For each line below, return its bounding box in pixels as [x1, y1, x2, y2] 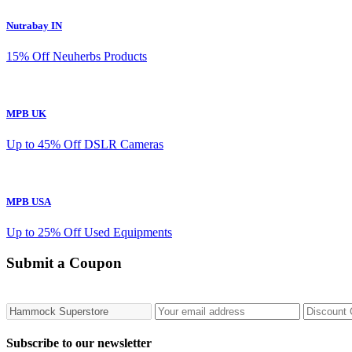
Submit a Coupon [6, 255, 122, 272]
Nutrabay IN [6, 19, 62, 31]
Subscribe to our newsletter [6, 336, 152, 350]
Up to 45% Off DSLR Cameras [6, 137, 163, 152]
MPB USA [6, 196, 51, 208]
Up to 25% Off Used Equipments [6, 225, 172, 240]
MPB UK [6, 107, 46, 119]
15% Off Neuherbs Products [6, 49, 147, 63]
